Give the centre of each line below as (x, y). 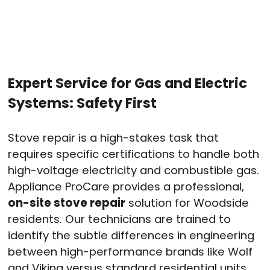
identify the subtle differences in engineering (131, 235)
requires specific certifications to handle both (133, 154)
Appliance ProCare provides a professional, (126, 186)
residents (34, 219)
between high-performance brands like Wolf (130, 251)
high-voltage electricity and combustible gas (132, 170)
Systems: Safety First (82, 103)
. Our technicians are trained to (145, 219)
